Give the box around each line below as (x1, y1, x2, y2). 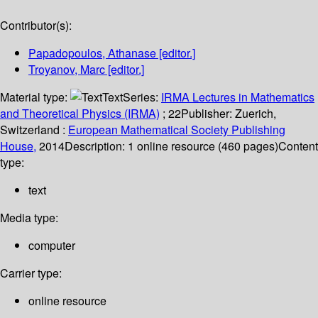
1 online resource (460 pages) (128, 138, 278, 155)
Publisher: (181, 105, 235, 122)
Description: (65, 138, 128, 155)
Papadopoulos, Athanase (28, 45, 156, 62)
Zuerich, (235, 105, 276, 122)
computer (28, 237, 75, 254)
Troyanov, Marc (28, 61, 105, 78)
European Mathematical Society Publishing (68, 121, 285, 138)
